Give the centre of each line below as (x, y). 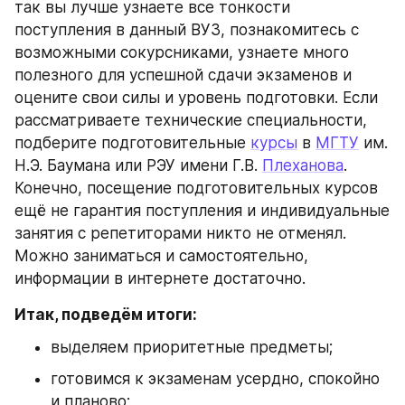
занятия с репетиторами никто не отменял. (180, 234)
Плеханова (303, 166)
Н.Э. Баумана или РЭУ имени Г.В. (138, 166)
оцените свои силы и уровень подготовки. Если (196, 98)
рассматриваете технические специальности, (191, 121)
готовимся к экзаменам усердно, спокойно (215, 379)
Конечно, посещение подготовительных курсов (196, 188)
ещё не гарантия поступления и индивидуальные (202, 211)
